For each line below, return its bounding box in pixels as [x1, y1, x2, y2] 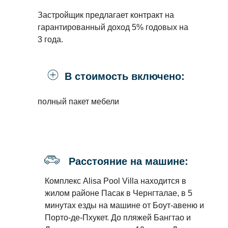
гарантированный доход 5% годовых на [38, 23, 188, 32]
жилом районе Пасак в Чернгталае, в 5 [45, 189, 192, 197]
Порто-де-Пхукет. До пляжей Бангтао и [45, 213, 191, 222]
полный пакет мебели [38, 97, 119, 106]
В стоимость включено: [65, 71, 185, 82]
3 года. [38, 35, 63, 44]
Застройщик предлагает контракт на [38, 11, 174, 19]
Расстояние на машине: [69, 156, 188, 167]
